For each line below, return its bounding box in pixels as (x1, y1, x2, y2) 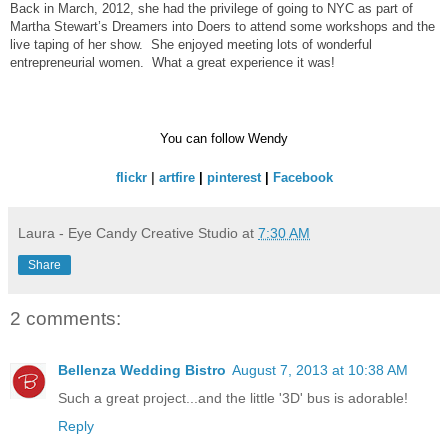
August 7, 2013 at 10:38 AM (232, 362, 408, 379)
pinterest (206, 169, 261, 185)
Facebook (272, 169, 333, 185)
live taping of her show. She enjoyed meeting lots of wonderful (10, 36, 372, 52)
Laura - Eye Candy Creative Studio (18, 224, 238, 241)
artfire (158, 169, 195, 185)
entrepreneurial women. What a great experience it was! (10, 54, 335, 70)
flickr (115, 169, 147, 185)
